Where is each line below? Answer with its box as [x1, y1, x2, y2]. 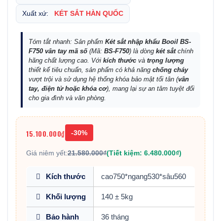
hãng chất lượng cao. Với [29, 57, 103, 65]
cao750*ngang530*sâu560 [101, 173, 186, 181]
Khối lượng [46, 193, 86, 201]
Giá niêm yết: [26, 149, 68, 157]
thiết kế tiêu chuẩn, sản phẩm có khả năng [29, 66, 152, 74]
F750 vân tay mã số [29, 47, 87, 55]
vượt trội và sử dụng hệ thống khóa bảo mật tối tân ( [29, 75, 178, 83]
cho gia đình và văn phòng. [29, 94, 106, 102]
